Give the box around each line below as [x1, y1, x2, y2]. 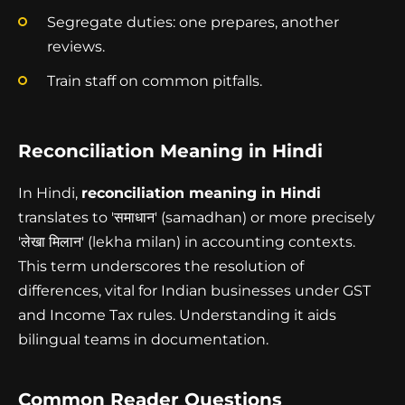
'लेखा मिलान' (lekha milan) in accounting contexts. [18, 233, 355, 251]
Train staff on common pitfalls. [47, 72, 262, 90]
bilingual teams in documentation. [18, 331, 268, 349]
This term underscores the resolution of [18, 258, 304, 276]
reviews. [47, 37, 105, 55]
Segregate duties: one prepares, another [47, 13, 339, 31]
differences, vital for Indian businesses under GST [18, 282, 371, 300]
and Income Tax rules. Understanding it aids [18, 306, 336, 325]
